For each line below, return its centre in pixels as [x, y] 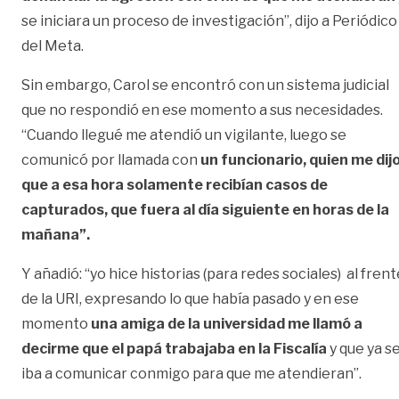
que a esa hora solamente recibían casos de [175, 184]
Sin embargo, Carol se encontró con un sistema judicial [205, 85]
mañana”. [57, 234]
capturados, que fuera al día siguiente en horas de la [205, 209]
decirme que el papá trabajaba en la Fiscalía [174, 348]
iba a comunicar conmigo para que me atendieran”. [193, 373]
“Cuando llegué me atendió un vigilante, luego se [184, 134]
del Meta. [54, 45]
